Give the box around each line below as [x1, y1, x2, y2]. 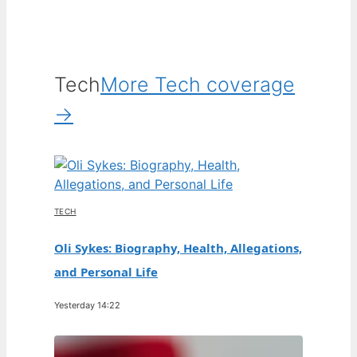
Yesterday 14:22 [54, 300, 120, 311]
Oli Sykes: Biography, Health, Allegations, [54, 240, 302, 256]
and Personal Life [54, 264, 158, 280]
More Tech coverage [100, 73, 295, 97]
